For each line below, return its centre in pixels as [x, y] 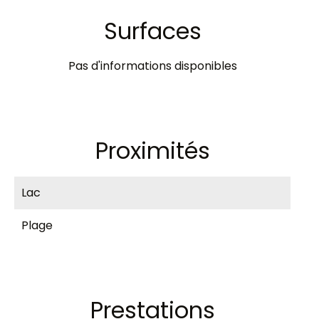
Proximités [152, 151]
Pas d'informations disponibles [152, 66]
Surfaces [152, 31]
